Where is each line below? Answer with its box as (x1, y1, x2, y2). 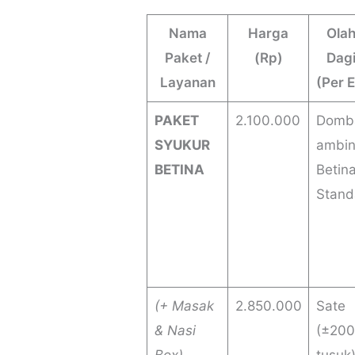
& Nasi (154, 323, 196, 339)
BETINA (154, 162, 204, 178)
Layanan (159, 74, 216, 91)
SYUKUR (154, 137, 210, 154)
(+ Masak (154, 298, 214, 315)
